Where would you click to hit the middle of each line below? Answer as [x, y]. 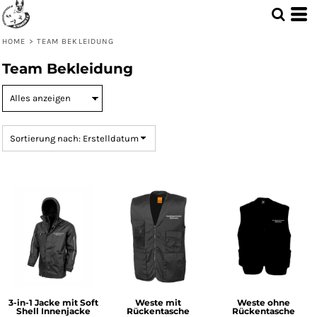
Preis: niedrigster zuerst [62, 34]
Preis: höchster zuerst [58, 57]
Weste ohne [263, 303]
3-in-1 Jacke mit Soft [54, 303]
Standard [31, 12]
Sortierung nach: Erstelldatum [74, 138]
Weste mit [158, 303]
